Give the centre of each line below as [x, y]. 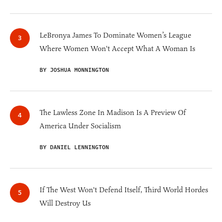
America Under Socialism [80, 126]
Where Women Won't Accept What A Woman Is [117, 49]
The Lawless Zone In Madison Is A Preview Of [113, 113]
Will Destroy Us [65, 203]
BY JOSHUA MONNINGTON [74, 70]
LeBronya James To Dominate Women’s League [115, 35]
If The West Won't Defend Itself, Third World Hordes [124, 190]
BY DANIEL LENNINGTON [74, 148]
